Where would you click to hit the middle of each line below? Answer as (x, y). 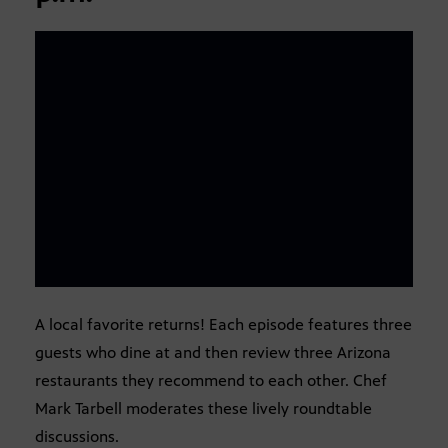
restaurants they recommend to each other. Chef (211, 381)
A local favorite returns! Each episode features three (223, 325)
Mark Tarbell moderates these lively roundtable (203, 409)
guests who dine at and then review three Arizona (213, 353)
